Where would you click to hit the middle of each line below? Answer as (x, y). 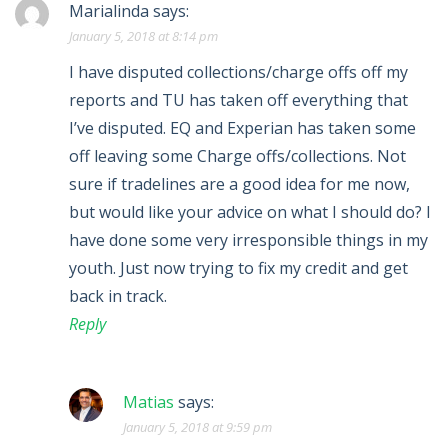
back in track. (118, 296)
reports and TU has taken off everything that (238, 100)
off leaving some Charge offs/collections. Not (237, 156)
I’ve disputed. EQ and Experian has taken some (242, 128)
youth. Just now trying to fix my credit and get (238, 268)
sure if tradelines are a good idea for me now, (239, 184)
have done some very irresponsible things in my (248, 240)
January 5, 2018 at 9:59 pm (197, 427)
